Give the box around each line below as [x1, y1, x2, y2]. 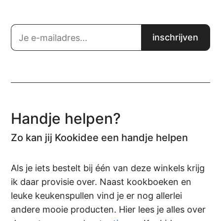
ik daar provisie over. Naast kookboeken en [11, 177, 192, 187]
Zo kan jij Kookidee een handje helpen [11, 132, 188, 144]
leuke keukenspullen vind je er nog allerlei [11, 190, 183, 201]
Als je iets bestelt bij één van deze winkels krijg [11, 163, 205, 174]
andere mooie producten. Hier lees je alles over [11, 204, 206, 215]
